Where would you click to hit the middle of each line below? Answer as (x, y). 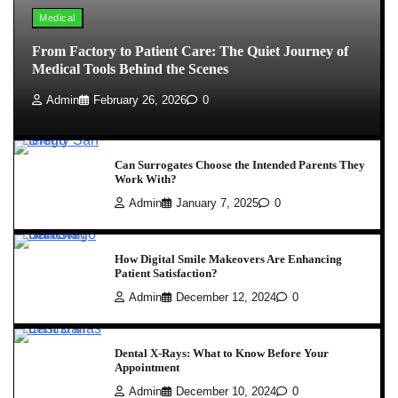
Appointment (147, 367)
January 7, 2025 (217, 203)
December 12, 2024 (226, 297)
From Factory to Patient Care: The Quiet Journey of (190, 51)
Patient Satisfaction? (166, 273)
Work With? (146, 179)
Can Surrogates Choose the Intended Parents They (240, 164)
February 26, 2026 (140, 100)
